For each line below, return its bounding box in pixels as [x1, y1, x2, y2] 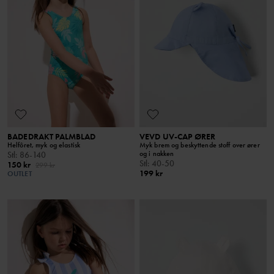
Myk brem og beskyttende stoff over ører [139, 140, 260, 150]
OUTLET [7, 169, 32, 179]
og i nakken [139, 149, 174, 159]
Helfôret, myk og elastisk [7, 140, 80, 150]
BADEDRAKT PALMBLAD [7, 131, 96, 143]
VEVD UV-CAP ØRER [139, 131, 216, 143]
